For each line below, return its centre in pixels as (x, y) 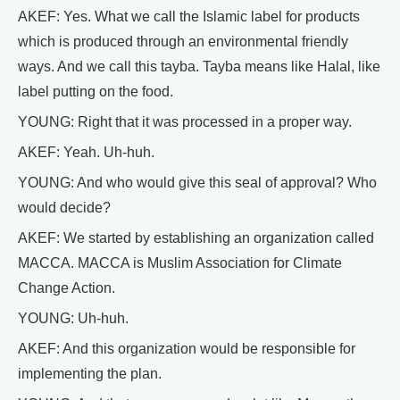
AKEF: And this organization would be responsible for (187, 349)
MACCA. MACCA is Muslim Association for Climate (180, 263)
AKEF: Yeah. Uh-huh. (86, 153)
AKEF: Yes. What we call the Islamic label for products (189, 17)
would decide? (64, 208)
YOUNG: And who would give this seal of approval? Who (197, 183)
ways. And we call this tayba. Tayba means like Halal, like (199, 67)
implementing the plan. (90, 374)
